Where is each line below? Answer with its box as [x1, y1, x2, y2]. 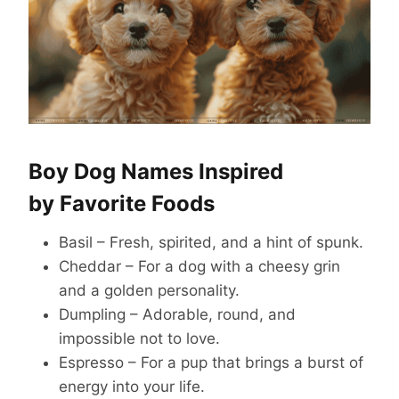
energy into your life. [59, 378, 205, 396]
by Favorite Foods [28, 191, 215, 217]
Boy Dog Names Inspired [28, 159, 283, 185]
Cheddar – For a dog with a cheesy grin [59, 257, 340, 276]
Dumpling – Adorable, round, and [59, 305, 296, 324]
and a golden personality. [59, 281, 240, 300]
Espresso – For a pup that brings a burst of [59, 354, 363, 372]
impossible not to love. [59, 330, 220, 348]
